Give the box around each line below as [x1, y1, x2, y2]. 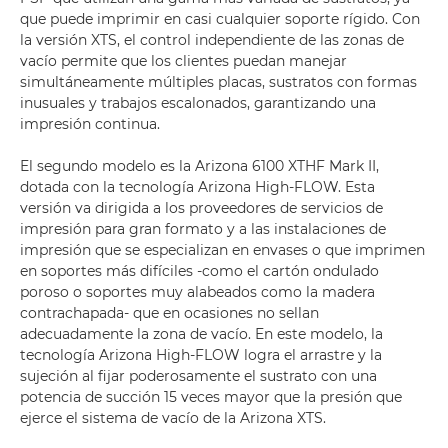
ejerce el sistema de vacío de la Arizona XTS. [20, 409, 326, 427]
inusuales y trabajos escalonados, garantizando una [20, 94, 376, 112]
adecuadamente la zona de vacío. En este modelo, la [20, 325, 383, 343]
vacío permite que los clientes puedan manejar [20, 52, 347, 70]
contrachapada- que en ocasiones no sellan [20, 304, 319, 322]
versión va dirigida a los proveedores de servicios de [20, 199, 383, 217]
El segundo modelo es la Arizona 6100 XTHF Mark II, [20, 157, 379, 175]
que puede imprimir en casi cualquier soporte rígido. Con [20, 10, 420, 28]
